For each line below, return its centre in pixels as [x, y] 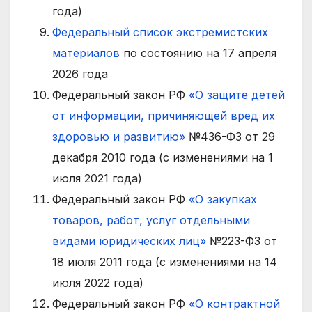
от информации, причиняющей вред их [164, 116]
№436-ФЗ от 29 [230, 137]
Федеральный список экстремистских [160, 32]
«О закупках [223, 200]
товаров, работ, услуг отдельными [151, 220]
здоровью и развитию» [119, 137]
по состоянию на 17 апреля [198, 53]
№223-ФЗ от [242, 241]
